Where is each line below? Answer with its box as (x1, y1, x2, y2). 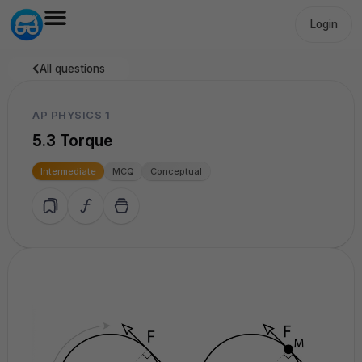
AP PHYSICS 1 (32, 107, 111, 121)
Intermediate (40, 165, 96, 177)
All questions (40, 61, 105, 75)
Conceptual (150, 165, 202, 177)
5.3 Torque (32, 131, 112, 150)
